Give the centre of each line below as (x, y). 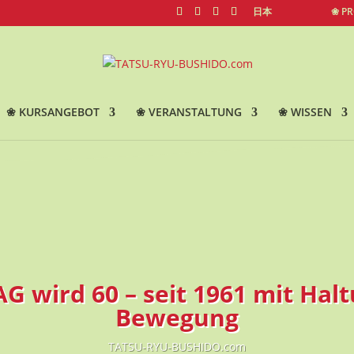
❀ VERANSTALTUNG (188, 112)
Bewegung (177, 317)
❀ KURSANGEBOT (53, 112)
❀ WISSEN (305, 112)
